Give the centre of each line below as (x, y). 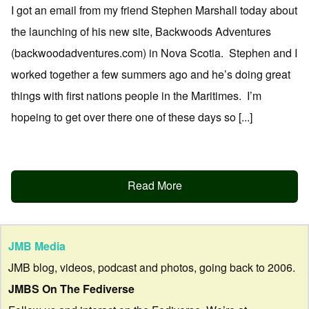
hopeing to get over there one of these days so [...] (132, 117)
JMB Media (37, 246)
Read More (154, 186)
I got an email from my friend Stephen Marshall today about (154, 10)
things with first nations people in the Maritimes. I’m (136, 96)
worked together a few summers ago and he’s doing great (151, 74)
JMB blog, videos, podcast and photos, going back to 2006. (152, 268)
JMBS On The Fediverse (71, 289)
